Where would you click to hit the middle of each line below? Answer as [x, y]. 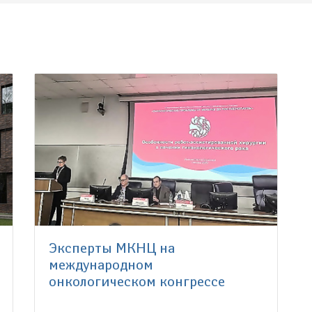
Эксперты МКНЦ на [112, 248]
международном [101, 265]
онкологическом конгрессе [137, 282]
